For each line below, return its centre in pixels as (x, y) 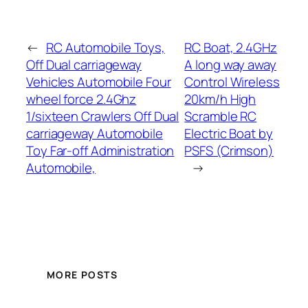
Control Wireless (232, 81)
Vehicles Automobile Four (99, 81)
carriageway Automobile (95, 133)
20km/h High (220, 99)
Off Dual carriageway (84, 64)
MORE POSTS (82, 275)
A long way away (230, 64)
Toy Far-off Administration (100, 150)
